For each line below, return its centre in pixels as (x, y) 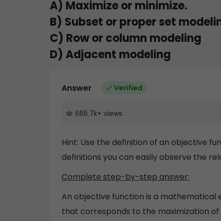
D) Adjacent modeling (110, 54)
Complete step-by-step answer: (126, 177)
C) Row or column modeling (126, 38)
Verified (128, 88)
